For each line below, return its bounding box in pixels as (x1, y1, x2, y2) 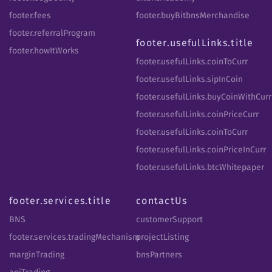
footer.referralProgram (9, 27, 95, 38)
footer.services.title (9, 194, 111, 206)
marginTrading (9, 249, 64, 260)
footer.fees (9, 10, 51, 21)
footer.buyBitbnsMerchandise (136, 10, 250, 21)
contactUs (136, 194, 188, 206)
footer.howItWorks (9, 45, 79, 56)
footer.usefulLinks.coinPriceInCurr (136, 144, 266, 155)
